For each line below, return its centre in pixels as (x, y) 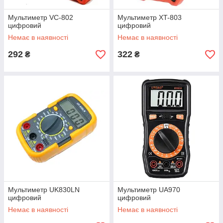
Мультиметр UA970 (149, 190)
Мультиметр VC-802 (41, 17)
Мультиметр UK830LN (44, 190)
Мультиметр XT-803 (150, 17)
